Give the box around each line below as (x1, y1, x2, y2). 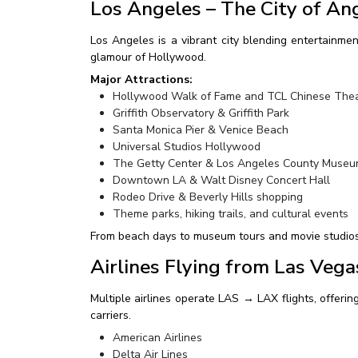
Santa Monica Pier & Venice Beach (112, 122, 288, 137)
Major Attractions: (89, 72, 193, 87)
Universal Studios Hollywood (112, 139, 261, 154)
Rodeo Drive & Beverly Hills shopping (112, 189, 303, 205)
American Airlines (112, 330, 202, 345)
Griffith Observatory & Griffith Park (112, 105, 289, 121)
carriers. (89, 308, 131, 323)
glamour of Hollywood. (89, 50, 206, 65)
